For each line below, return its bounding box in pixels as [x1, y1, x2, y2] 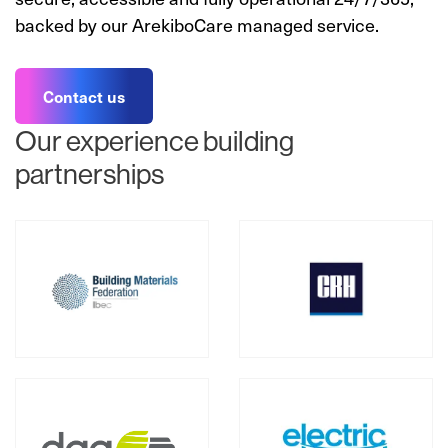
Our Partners [14, 219, 143, 249]
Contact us [43, 85, 125, 107]
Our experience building [15, 123, 294, 158]
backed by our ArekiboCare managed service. [15, 11, 379, 38]
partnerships [15, 156, 164, 191]
